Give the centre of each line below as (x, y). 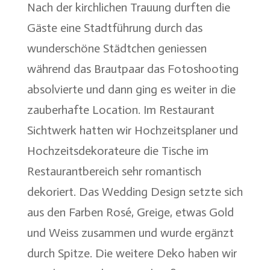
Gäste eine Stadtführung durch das (115, 27)
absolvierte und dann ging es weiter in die (131, 89)
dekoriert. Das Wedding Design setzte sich (135, 191)
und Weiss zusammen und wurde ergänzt (130, 232)
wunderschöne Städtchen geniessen (117, 48)
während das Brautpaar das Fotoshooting (133, 68)
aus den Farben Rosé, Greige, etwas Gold (130, 212)
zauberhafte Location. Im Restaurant (121, 109)
